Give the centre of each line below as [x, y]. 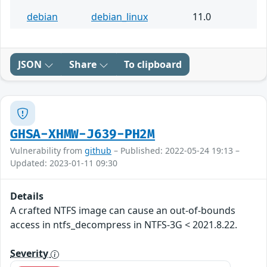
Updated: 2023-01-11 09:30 [64, 163]
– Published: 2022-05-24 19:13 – [176, 151]
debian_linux [119, 17]
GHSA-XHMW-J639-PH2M [83, 135]
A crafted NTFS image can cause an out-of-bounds [123, 211]
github [98, 151]
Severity [30, 254]
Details [27, 196]
